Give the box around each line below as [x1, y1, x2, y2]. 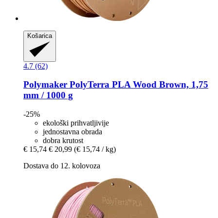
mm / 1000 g [23, 90, 73, 101]
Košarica [27, 32, 52, 39]
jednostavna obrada [43, 127, 102, 136]
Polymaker [23, 79, 67, 90]
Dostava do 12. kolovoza [23, 162, 100, 170]
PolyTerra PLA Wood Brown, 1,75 [67, 79, 208, 90]
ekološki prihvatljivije [43, 119, 109, 127]
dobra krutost [43, 136, 83, 145]
